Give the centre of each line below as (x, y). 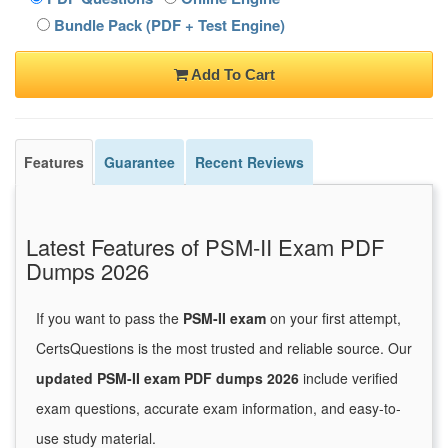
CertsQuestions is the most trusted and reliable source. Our (224, 348)
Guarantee (139, 162)
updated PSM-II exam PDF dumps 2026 (167, 378)
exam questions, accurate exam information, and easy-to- (218, 408)
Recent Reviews (249, 162)
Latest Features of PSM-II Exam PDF (205, 247)
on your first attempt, (333, 318)
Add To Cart (231, 75)
